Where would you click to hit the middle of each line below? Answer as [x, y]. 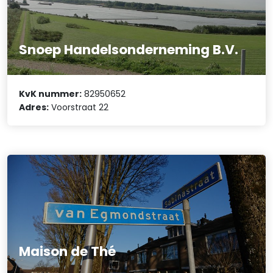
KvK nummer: [51, 94]
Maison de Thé [68, 251]
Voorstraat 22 [79, 107]
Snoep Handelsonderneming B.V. [129, 50]
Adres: [34, 107]
